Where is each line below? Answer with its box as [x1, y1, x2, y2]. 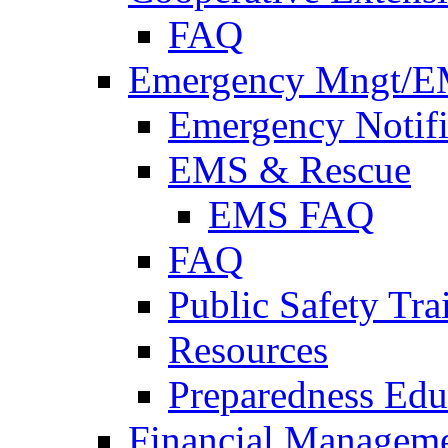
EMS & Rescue [168, 147, 411, 191]
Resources [168, 327, 328, 371]
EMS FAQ [208, 192, 374, 236]
